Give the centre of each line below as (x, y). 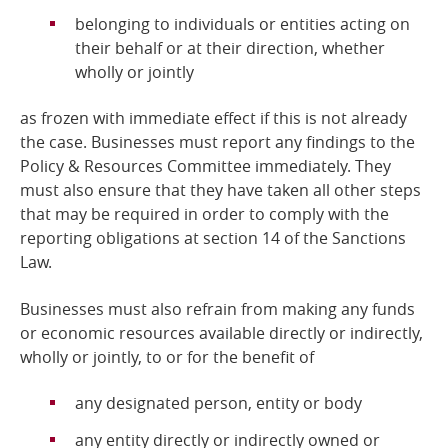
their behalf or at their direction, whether (230, 47)
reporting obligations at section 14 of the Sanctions (213, 238)
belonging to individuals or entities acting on (242, 23)
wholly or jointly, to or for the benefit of (167, 356)
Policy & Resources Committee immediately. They (205, 166)
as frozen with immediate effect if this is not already (213, 118)
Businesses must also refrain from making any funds (217, 308)
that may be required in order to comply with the (204, 214)
